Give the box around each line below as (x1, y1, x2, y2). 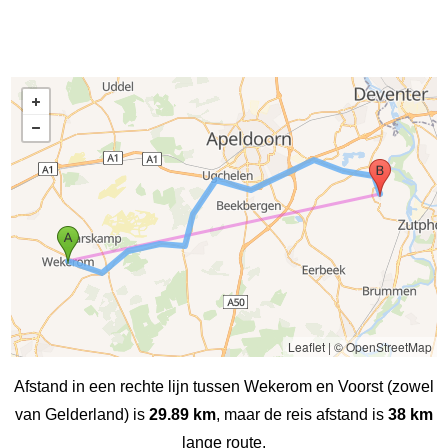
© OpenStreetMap (333, 337, 432, 355)
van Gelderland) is (15, 405, 149, 423)
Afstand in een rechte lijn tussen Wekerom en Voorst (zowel (14, 377, 434, 395)
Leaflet (287, 337, 325, 355)
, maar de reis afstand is (216, 405, 388, 423)
